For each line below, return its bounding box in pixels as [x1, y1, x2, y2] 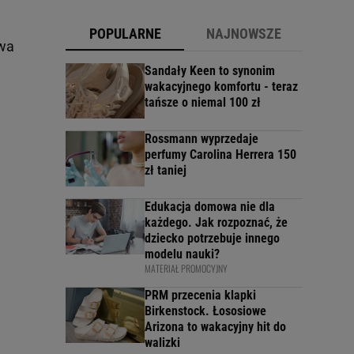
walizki [145, 335, 180, 350]
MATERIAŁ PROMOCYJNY [145, 262, 228, 275]
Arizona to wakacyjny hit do [145, 319, 286, 334]
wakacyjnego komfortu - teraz [145, 79, 298, 94]
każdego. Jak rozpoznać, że [145, 215, 288, 230]
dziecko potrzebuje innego [145, 231, 280, 246]
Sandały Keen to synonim [145, 63, 275, 78]
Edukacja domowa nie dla [145, 199, 275, 214]
